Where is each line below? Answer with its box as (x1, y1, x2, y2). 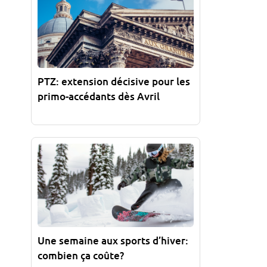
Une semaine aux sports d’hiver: (38, 233, 188, 247)
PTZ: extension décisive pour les (38, 74, 190, 88)
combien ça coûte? (38, 248, 124, 262)
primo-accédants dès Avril (38, 89, 160, 103)
